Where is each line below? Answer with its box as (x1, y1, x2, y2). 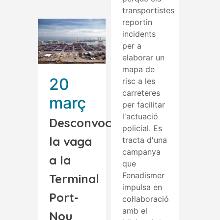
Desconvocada (49, 115, 134, 130)
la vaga (49, 134, 92, 149)
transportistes (122, 5, 174, 15)
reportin (122, 17, 152, 27)
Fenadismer (122, 170, 165, 180)
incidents (122, 28, 156, 39)
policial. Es (122, 123, 162, 133)
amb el (122, 205, 147, 216)
